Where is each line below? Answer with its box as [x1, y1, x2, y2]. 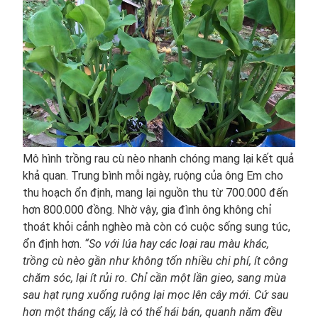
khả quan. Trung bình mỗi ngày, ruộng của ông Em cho [23, 169, 283, 183]
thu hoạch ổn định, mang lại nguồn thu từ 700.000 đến [23, 186, 288, 200]
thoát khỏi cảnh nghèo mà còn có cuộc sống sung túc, [23, 220, 290, 234]
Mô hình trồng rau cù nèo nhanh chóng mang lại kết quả [23, 152, 294, 166]
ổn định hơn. [23, 237, 84, 251]
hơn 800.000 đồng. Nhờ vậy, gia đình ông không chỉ [23, 203, 272, 217]
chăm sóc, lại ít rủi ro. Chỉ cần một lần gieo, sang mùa [23, 271, 286, 285]
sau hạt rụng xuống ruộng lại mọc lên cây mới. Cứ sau [23, 288, 289, 302]
